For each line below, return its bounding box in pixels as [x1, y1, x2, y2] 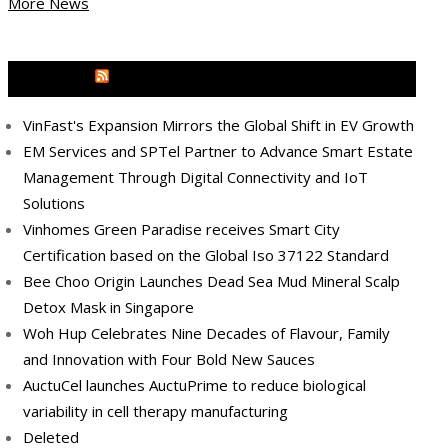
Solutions [23, 193, 85, 214]
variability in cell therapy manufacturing [23, 401, 288, 422]
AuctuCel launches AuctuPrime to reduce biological [23, 375, 366, 396]
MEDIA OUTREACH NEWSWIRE [112, 69, 330, 90]
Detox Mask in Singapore [23, 297, 194, 318]
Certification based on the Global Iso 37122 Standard [23, 245, 389, 266]
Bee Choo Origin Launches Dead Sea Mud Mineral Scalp [23, 271, 400, 292]
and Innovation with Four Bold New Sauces [23, 349, 315, 370]
